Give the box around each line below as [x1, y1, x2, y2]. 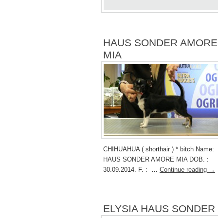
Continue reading [160, 165, 209, 173]
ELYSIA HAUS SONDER [103, 202, 215, 214]
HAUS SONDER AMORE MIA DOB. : [103, 155, 209, 163]
